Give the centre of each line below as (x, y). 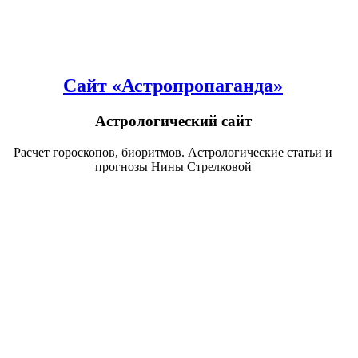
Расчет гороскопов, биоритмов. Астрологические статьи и (173, 152)
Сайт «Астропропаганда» (173, 85)
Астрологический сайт (173, 121)
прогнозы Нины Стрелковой (173, 166)
